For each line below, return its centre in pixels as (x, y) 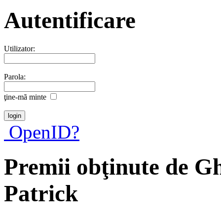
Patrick (41, 194)
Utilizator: (19, 48)
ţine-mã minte (25, 97)
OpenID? (42, 132)
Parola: (15, 76)
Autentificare (70, 20)
